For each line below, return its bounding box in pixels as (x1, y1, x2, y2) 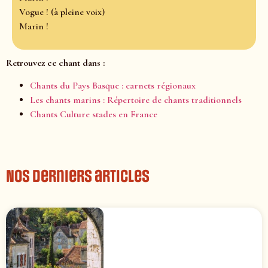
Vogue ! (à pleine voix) (19, 6, 105, 19)
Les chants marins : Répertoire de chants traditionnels (30, 93, 242, 106)
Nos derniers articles (6, 166, 150, 186)
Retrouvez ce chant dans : (6, 56, 105, 69)
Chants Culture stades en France (30, 108, 157, 120)
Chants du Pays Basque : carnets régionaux (30, 79, 196, 92)
